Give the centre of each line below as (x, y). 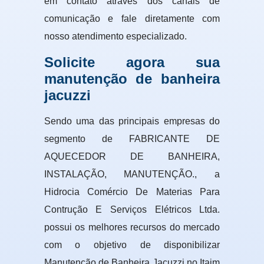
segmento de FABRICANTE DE (132, 138)
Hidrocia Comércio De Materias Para (132, 192)
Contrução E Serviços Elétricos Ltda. (132, 209)
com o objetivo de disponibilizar (132, 245)
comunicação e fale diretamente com (132, 18)
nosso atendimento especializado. (115, 36)
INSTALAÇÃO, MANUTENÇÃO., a (132, 174)
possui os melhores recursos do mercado (132, 227)
